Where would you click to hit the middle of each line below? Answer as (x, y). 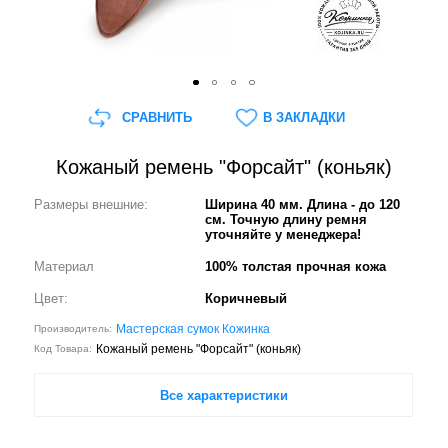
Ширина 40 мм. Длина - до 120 (303, 205)
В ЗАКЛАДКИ (303, 117)
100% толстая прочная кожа (296, 266)
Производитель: (73, 329)
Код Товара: (63, 349)
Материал (64, 266)
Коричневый (246, 298)
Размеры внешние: (91, 205)
